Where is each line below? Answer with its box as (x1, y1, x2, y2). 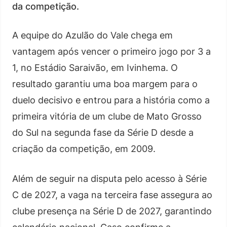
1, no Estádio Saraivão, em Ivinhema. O (12, 62, 178, 73)
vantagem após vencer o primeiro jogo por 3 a (12, 46, 211, 57)
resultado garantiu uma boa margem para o (12, 78, 198, 89)
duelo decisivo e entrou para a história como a (12, 94, 210, 105)
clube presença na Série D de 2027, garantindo (12, 205, 212, 216)
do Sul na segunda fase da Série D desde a (12, 127, 194, 138)
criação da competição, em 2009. (12, 143, 156, 154)
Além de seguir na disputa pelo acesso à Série (12, 173, 207, 184)
